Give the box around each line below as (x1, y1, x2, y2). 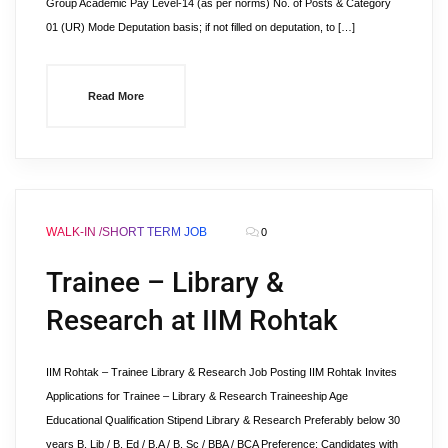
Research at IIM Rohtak (46, 304, 338, 337)
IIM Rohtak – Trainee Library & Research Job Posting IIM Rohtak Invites (46, 366, 397, 378)
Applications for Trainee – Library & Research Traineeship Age (46, 390, 348, 402)
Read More (88, 90, 144, 102)
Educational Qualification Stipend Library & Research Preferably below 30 (46, 414, 400, 426)
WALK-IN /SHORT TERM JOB (46, 225, 207, 239)
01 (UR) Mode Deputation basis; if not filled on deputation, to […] (46, 21, 355, 33)
